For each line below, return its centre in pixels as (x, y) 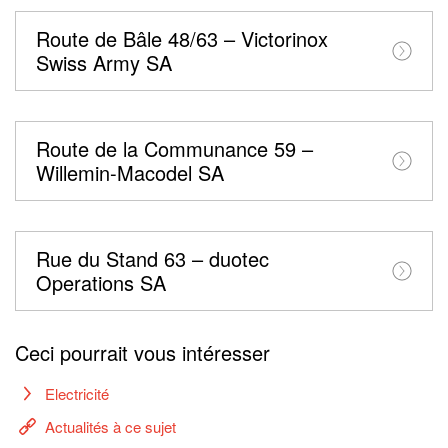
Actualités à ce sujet (110, 426)
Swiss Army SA (104, 63)
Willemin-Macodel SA (130, 173)
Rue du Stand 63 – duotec (152, 259)
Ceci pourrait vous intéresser (142, 353)
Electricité (77, 394)
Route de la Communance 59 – (174, 149)
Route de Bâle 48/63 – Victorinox (182, 39)
